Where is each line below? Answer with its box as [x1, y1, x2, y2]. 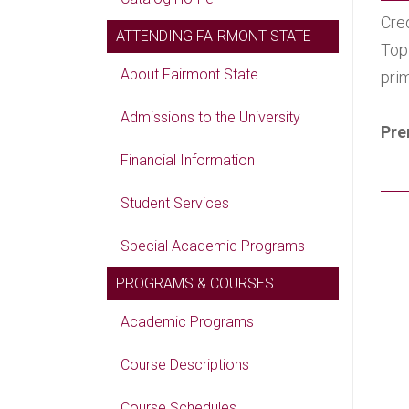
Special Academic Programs [121, 237, 305, 255]
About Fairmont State [121, 66, 258, 83]
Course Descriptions [121, 356, 249, 373]
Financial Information [121, 152, 255, 169]
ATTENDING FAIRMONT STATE [116, 27, 311, 45]
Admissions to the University [121, 109, 300, 126]
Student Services [121, 194, 229, 212]
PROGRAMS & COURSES [116, 275, 274, 292]
